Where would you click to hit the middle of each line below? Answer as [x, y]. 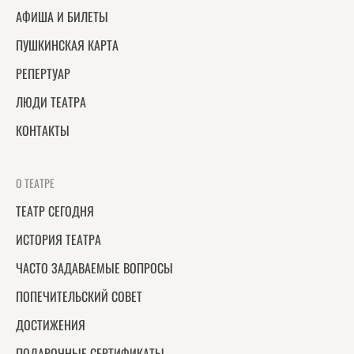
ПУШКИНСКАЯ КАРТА [67, 45]
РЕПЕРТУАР [43, 73]
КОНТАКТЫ [43, 130]
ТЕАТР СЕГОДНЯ [55, 211]
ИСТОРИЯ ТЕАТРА [58, 239]
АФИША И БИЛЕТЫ [62, 17]
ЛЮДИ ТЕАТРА [51, 102]
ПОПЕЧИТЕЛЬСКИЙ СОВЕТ [79, 296]
